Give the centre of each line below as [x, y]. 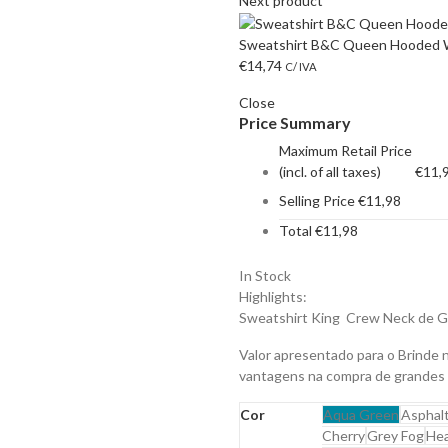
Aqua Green [361, 414]
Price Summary [295, 122]
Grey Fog [395, 435]
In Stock [265, 275]
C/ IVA [301, 66]
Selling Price [317, 200]
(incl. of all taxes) [330, 171]
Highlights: [273, 296]
